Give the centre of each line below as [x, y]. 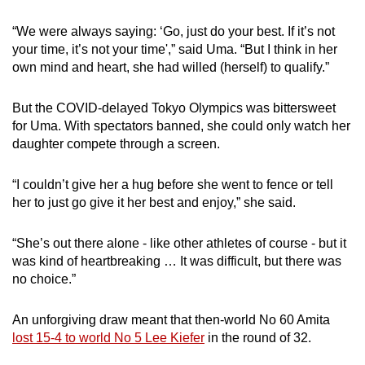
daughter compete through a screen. [116, 143]
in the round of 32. [258, 337]
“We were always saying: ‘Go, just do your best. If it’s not [174, 31]
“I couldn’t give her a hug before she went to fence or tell [173, 184]
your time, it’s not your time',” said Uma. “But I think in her [175, 49]
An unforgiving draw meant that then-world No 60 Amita [171, 319]
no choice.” [44, 279]
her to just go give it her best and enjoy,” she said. [154, 202]
